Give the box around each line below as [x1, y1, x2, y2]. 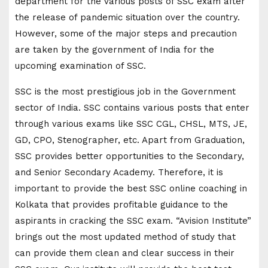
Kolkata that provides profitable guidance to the [15, 199, 228, 210]
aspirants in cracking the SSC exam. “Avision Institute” [15, 215, 251, 226]
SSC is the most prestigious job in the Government [15, 86, 236, 97]
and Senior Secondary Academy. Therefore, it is [15, 166, 223, 178]
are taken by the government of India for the [15, 44, 214, 55]
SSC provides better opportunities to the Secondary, [15, 150, 244, 162]
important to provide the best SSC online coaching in [15, 182, 247, 194]
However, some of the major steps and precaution [15, 28, 237, 39]
